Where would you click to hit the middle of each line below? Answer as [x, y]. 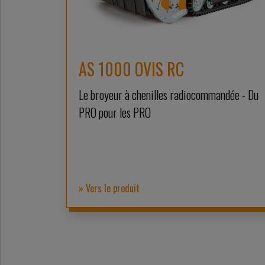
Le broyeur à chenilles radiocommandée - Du [169, 95]
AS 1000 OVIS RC [131, 69]
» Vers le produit [109, 188]
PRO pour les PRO [115, 113]
